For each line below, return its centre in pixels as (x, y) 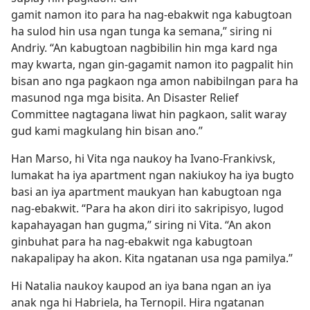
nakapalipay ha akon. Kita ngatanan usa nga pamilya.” (152, 258)
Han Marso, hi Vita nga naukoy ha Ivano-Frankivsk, (143, 158)
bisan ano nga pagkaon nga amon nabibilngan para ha (155, 81)
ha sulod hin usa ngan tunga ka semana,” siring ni (142, 31)
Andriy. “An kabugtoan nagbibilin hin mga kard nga (144, 48)
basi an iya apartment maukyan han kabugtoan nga (146, 192)
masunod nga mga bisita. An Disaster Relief (125, 98)
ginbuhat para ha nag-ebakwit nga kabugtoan (132, 241)
